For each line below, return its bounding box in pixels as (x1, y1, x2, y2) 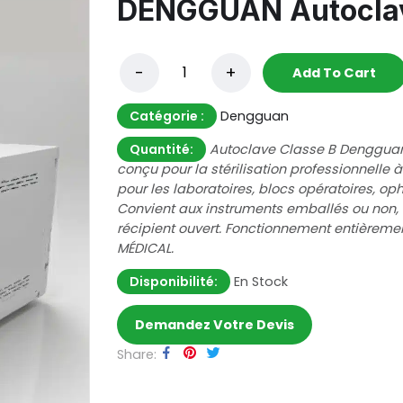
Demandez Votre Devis (134, 316, 294, 335)
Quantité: (129, 140, 193, 159)
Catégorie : (129, 107, 204, 126)
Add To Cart (292, 64, 377, 83)
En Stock (229, 273, 288, 291)
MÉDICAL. (116, 239, 174, 258)
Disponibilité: (129, 273, 218, 291)
